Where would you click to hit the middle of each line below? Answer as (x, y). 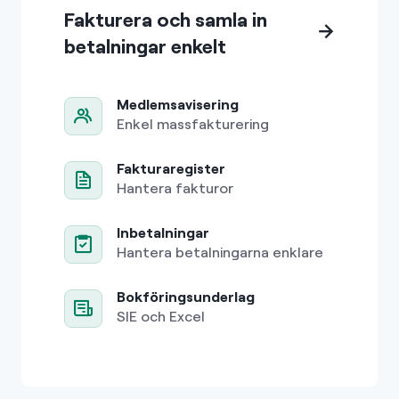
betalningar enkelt (145, 46)
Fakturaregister (171, 168)
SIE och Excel (161, 316)
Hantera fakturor (175, 188)
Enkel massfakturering (193, 124)
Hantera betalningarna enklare (220, 252)
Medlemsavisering (178, 104)
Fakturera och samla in (166, 19)
